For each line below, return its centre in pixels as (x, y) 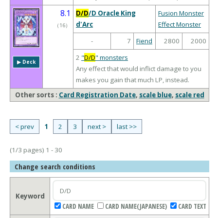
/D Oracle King (112, 13)
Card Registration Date (97, 95)
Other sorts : (37, 95)
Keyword (30, 196)
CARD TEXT (192, 207)
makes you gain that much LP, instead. (133, 80)
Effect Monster (180, 25)
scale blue (155, 95)
